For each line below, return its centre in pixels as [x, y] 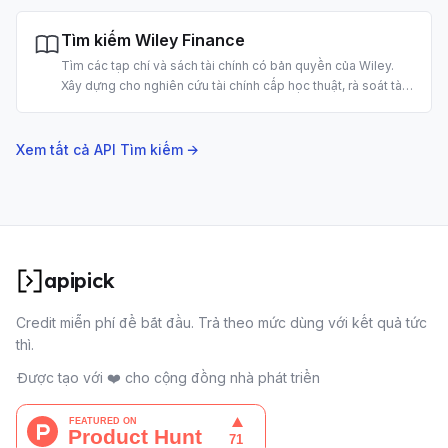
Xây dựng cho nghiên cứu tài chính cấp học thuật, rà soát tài [233, 85]
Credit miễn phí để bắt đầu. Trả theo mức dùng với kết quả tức [221, 322]
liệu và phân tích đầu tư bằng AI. [153, 105]
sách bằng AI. [100, 11]
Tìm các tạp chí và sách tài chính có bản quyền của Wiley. [227, 65]
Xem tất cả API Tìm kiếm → [107, 149]
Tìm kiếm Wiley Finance [153, 40]
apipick [79, 280]
